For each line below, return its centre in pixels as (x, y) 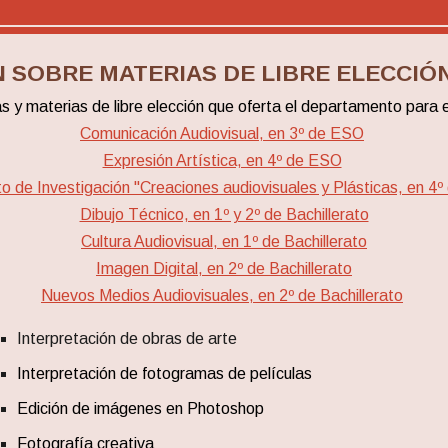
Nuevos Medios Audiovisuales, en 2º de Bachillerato (222, 295)
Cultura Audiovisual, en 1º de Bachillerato (224, 241)
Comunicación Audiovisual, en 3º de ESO (222, 133)
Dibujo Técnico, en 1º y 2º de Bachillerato (224, 214)
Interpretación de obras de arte (126, 338)
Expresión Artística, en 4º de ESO (222, 160)
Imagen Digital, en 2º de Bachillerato (224, 268)
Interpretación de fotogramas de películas (164, 373)
